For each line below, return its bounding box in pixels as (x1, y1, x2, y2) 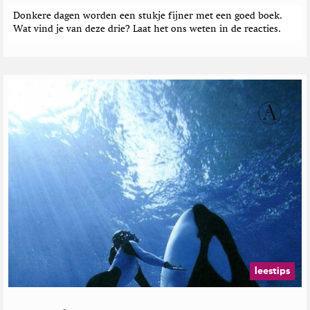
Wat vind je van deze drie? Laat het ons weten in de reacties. (13, 24, 281, 35)
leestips (255, 266, 290, 276)
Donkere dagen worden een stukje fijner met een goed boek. (13, 11, 282, 21)
